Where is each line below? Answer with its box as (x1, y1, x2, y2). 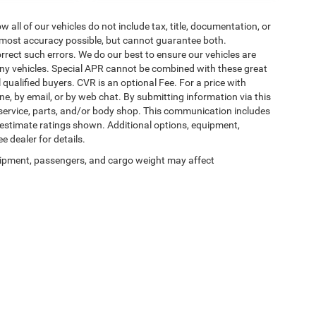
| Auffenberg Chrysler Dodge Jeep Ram (25, 284, 174, 293)
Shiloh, (276, 284, 304, 293)
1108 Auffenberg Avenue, (178, 284, 276, 293)
